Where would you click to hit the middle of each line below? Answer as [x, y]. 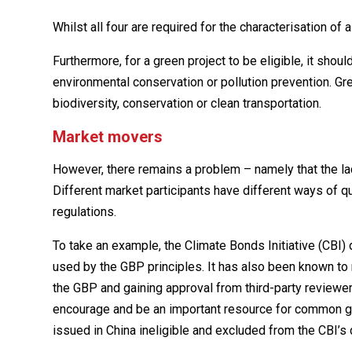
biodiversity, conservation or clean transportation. [187, 104]
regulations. [85, 212]
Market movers [108, 137]
